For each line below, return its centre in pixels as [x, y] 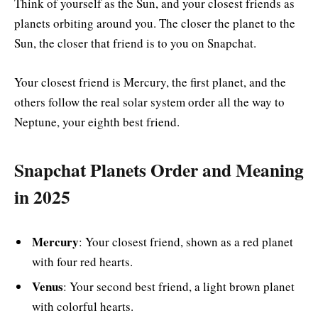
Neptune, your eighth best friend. [97, 121]
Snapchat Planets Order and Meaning [159, 169]
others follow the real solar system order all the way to [149, 102]
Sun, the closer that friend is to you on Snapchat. [135, 43]
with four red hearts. [82, 261]
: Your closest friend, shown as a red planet [186, 241]
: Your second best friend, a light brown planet [179, 287]
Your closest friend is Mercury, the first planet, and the [150, 82]
